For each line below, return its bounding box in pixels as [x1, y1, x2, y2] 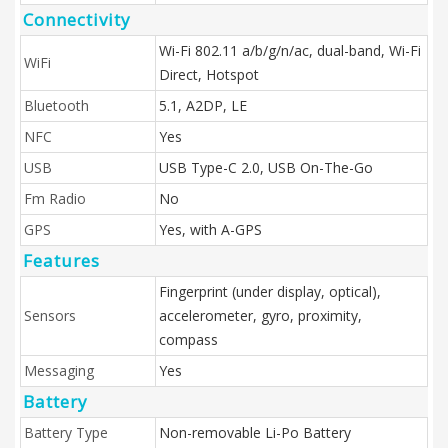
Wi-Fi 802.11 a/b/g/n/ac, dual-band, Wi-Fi [159, 41, 421, 60]
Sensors [24, 306, 76, 325]
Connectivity [23, 8, 131, 31]
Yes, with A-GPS [159, 220, 262, 239]
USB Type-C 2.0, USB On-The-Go [159, 158, 373, 177]
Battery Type [24, 423, 108, 442]
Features [23, 249, 100, 272]
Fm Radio [24, 189, 86, 208]
